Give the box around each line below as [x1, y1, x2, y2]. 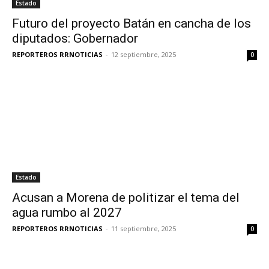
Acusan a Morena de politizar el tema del [12, 190, 240, 205]
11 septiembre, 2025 [111, 224, 176, 234]
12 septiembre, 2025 [111, 50, 176, 59]
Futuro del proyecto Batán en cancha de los [12, 16, 251, 31]
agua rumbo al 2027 [12, 205, 122, 220]
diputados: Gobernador [12, 31, 138, 46]
